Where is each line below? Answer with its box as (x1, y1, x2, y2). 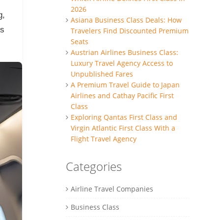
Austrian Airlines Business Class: (70, 47, 178, 57)
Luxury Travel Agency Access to (70, 58, 173, 68)
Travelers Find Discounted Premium (70, 26, 189, 35)
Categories (65, 158, 122, 174)
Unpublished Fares (70, 69, 133, 79)
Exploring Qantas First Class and (70, 112, 177, 122)
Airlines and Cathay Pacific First (70, 90, 174, 100)
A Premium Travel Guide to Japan (70, 80, 180, 89)
